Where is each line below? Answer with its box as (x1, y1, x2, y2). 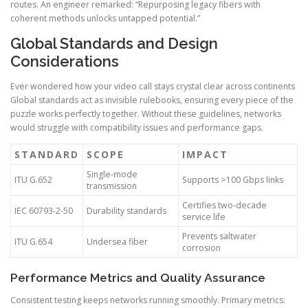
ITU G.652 (14, 173, 52, 186)
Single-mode (87, 168, 137, 180)
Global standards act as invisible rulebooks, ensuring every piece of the (10, 93, 294, 106)
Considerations (10, 52, 119, 71)
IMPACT (182, 147, 228, 161)
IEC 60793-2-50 (14, 204, 73, 217)
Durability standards (87, 204, 166, 217)
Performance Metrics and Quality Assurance (10, 270, 265, 285)
